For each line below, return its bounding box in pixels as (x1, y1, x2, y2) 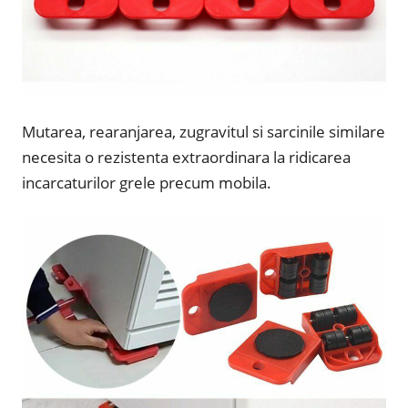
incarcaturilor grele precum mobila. (22, 172, 271, 194)
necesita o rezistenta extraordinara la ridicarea (22, 147, 351, 168)
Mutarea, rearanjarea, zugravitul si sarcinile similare (22, 121, 385, 143)
